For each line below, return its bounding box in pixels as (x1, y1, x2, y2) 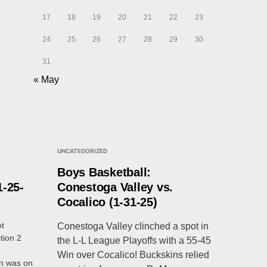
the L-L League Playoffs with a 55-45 (57, 235, 211, 246)
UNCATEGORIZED (57, 147, 107, 154)
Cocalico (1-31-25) (57, 195, 157, 209)
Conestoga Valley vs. (57, 181, 173, 194)
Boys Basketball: (57, 166, 151, 179)
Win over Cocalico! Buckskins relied (57, 250, 209, 260)
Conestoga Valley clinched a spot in (57, 221, 209, 231)
